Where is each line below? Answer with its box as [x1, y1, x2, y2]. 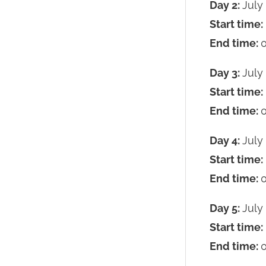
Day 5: [210, 201, 242, 214]
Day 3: [210, 66, 242, 79]
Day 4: [210, 134, 242, 147]
